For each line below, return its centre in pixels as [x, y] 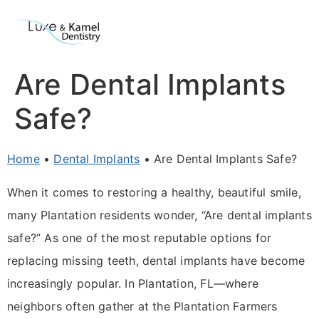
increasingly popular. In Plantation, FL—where [133, 283]
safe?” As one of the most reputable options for [140, 237]
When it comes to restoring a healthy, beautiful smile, [154, 192]
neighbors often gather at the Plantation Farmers [142, 306]
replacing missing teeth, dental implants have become [156, 260]
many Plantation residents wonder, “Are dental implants [159, 215]
